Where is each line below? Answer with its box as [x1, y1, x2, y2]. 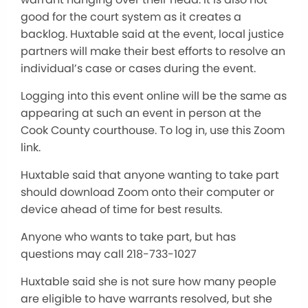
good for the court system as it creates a [21, 9, 241, 25]
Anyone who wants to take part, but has [21, 229, 236, 245]
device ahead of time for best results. [21, 201, 222, 218]
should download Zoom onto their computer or [21, 184, 274, 201]
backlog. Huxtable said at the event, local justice [21, 26, 284, 43]
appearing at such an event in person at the [21, 105, 261, 122]
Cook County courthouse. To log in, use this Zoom [21, 122, 285, 139]
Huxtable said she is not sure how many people [21, 274, 276, 290]
